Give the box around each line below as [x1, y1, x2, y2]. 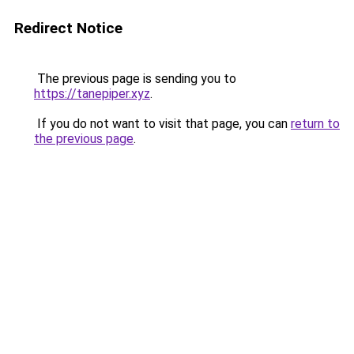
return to [291, 116, 340, 131]
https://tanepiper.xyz [34, 86, 150, 101]
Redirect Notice [14, 19, 122, 37]
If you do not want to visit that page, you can [34, 116, 291, 131]
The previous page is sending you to [34, 71, 236, 86]
